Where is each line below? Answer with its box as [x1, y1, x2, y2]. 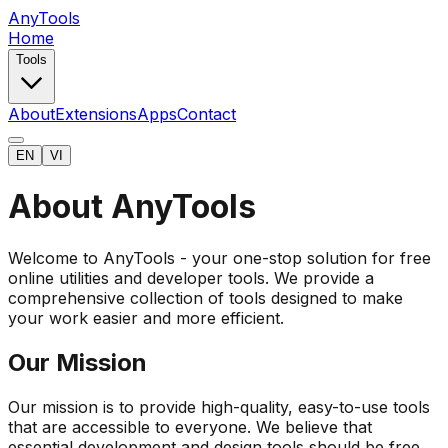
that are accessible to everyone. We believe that [8, 416, 372, 437]
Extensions [55, 104, 137, 124]
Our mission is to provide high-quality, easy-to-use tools [8, 396, 430, 417]
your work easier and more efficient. [8, 307, 284, 328]
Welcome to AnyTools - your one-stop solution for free [8, 247, 431, 268]
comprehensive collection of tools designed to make [8, 287, 403, 308]
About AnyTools [8, 187, 256, 227]
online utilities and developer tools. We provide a [8, 267, 374, 288]
